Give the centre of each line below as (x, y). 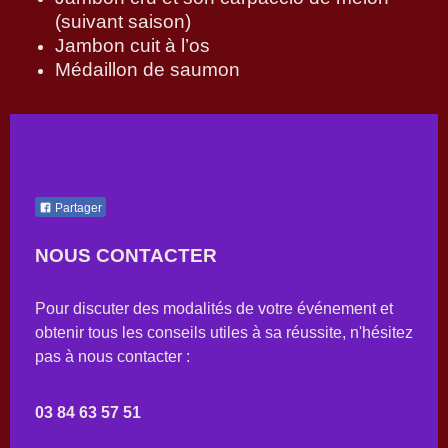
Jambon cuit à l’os (132, 45)
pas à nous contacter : (112, 357)
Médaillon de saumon (147, 69)
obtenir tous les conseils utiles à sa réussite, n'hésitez (224, 333)
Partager (77, 208)
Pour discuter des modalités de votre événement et (214, 309)
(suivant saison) (123, 21)
